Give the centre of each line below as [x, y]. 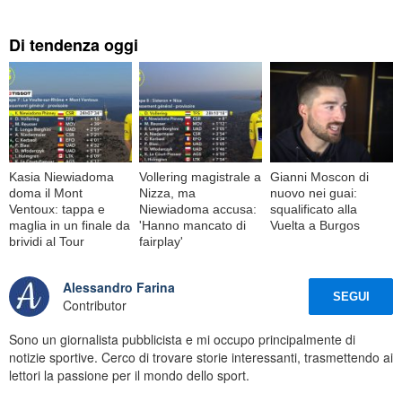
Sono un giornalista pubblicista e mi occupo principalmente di [182, 339]
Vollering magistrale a [201, 176]
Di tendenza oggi [74, 45]
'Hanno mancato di [193, 225]
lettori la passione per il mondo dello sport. [129, 375]
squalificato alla [313, 209]
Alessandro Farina [119, 288]
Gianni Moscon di [319, 176]
